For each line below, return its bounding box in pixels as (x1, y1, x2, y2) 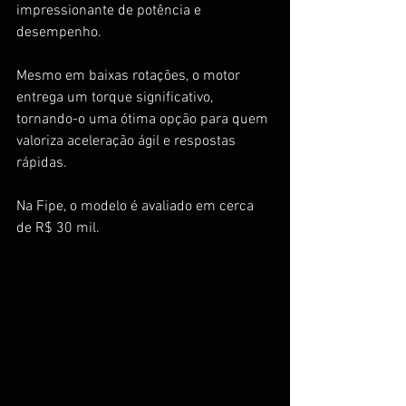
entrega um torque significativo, (16, 88, 217, 107)
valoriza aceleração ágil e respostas (16, 131, 239, 150)
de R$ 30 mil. (16, 218, 100, 237)
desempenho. (16, 23, 105, 42)
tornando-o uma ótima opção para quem (16, 110, 272, 129)
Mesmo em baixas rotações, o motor (16, 66, 244, 85)
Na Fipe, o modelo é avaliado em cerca (16, 197, 257, 216)
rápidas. (16, 153, 67, 172)
